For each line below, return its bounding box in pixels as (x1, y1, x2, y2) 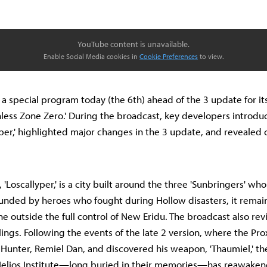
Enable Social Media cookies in (44, 52, 139, 61)
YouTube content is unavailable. (77, 39, 190, 49)
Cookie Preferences (139, 52, 198, 61)
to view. (198, 52, 223, 61)
